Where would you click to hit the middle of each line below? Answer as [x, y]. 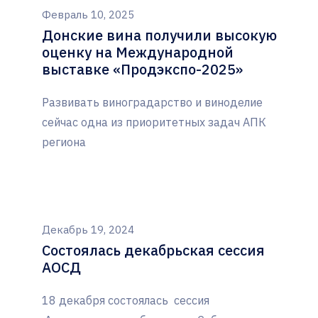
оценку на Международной [138, 53]
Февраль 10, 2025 [88, 15]
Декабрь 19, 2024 [88, 230]
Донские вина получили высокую [159, 35]
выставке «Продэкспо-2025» [142, 70]
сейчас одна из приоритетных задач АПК [154, 122]
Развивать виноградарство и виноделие [152, 103]
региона [64, 142]
